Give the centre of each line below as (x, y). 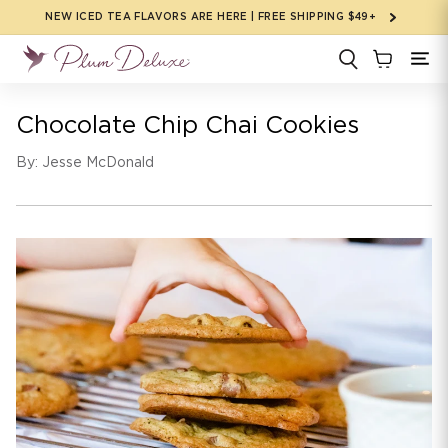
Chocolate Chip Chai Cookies (187, 126)
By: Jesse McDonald (85, 163)
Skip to (56, 13)
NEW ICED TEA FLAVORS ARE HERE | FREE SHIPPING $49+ (212, 17)
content (60, 31)
